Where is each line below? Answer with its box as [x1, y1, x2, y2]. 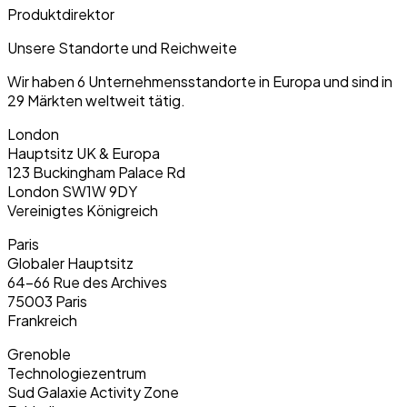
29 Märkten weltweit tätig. [7, 91, 185, 111]
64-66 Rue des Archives [7, 273, 167, 293]
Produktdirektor [7, 5, 114, 25]
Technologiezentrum [7, 363, 146, 383]
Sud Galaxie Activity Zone [7, 382, 179, 402]
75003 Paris [7, 292, 87, 312]
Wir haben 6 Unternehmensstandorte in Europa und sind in [7, 72, 392, 92]
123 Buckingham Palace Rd [7, 163, 185, 183]
